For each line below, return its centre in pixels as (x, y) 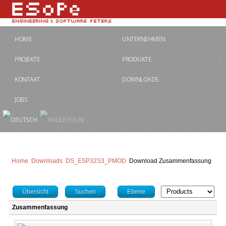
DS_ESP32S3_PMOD (96, 161)
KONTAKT (27, 79)
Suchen (85, 192)
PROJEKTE (27, 59)
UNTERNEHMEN (144, 39)
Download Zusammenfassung (170, 161)
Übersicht (35, 192)
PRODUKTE (137, 59)
